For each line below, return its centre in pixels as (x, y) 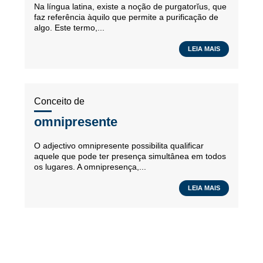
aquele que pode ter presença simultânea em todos (130, 156)
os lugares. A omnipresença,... (90, 167)
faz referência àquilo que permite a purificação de (126, 17)
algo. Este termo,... (69, 28)
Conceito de (59, 101)
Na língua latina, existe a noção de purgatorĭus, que (130, 6)
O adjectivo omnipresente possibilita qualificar (119, 146)
